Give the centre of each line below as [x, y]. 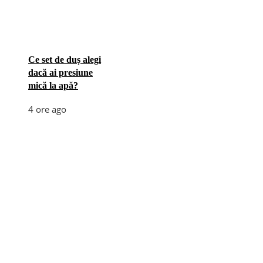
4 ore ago [47, 109]
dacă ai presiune [60, 73]
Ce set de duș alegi [65, 60]
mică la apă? [53, 85]
